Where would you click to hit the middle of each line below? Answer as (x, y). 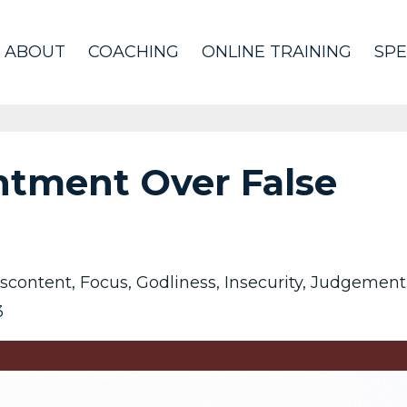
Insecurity (263, 283)
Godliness (176, 283)
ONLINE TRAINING (277, 52)
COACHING (134, 52)
